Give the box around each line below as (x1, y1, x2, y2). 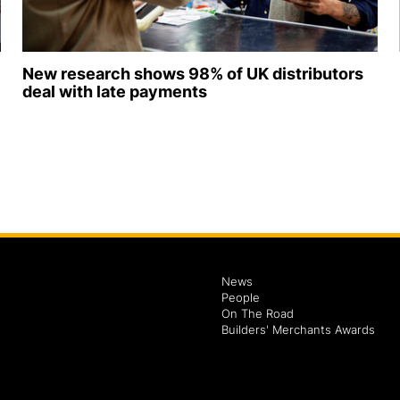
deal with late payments (21, 82, 207, 102)
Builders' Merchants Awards (221, 322, 375, 337)
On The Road (221, 306, 294, 321)
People (221, 290, 260, 305)
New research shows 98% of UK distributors (21, 64, 363, 84)
